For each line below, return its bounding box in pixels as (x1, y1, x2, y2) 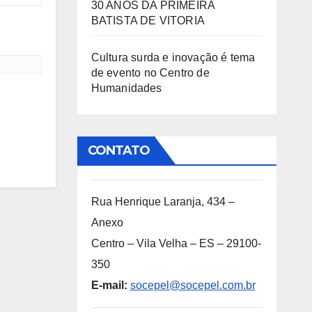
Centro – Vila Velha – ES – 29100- (91, 237, 261, 250)
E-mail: (91, 279, 127, 292)
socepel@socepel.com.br (130, 279, 256, 292)
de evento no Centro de (91, 67, 210, 79)
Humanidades (91, 82, 162, 95)
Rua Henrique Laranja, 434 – (91, 196, 235, 208)
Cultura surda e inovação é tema (91, 52, 256, 64)
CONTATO (87, 143, 150, 159)
